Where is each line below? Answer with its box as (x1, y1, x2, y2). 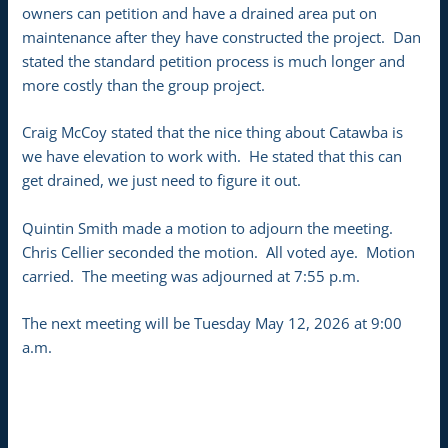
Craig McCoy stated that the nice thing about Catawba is (22, 122, 404, 143)
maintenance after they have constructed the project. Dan (22, 27, 422, 47)
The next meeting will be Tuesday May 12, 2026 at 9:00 (22, 313, 403, 334)
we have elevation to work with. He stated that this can (22, 146, 403, 167)
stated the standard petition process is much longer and (22, 51, 406, 71)
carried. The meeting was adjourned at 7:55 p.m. (22, 265, 361, 286)
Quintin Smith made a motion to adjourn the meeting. (22, 217, 398, 238)
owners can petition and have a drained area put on (22, 3, 378, 23)
